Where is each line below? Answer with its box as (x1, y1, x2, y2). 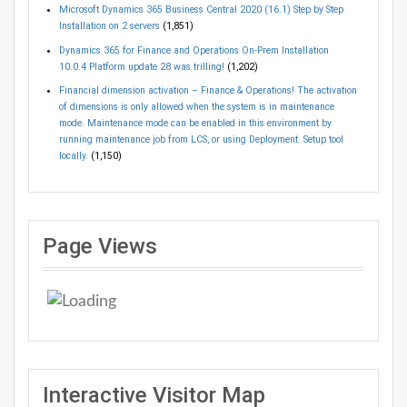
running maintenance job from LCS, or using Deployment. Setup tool (58, 133, 343, 145)
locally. (58, 149, 88, 162)
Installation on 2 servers (58, 20, 160, 33)
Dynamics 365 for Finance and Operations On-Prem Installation (58, 44, 329, 56)
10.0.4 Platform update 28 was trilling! (58, 60, 224, 73)
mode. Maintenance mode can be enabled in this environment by (58, 116, 332, 129)
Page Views (43, 233, 157, 260)
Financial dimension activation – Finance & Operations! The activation (58, 84, 357, 96)
